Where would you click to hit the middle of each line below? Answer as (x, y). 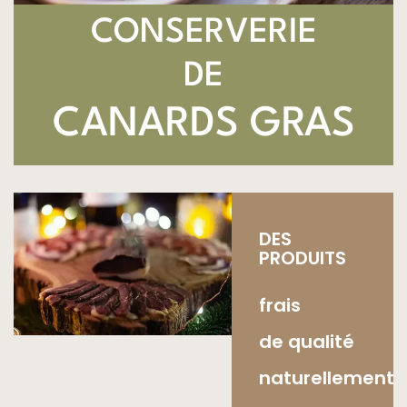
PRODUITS (302, 258)
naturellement (326, 377)
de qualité (306, 341)
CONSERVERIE (203, 33)
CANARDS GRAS (203, 124)
